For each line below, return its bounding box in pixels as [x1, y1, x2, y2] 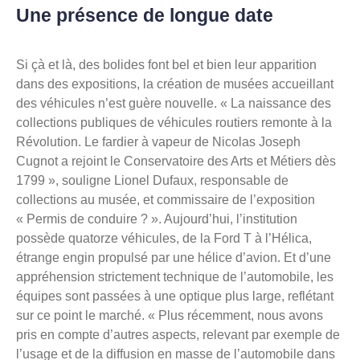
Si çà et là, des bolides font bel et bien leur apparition [16, 58, 317, 72]
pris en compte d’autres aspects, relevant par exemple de [16, 328, 340, 342]
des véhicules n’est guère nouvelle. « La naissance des [16, 96, 331, 111]
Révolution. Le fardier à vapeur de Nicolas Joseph [16, 135, 301, 149]
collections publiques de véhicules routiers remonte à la [16, 116, 332, 130]
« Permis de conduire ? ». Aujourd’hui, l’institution [16, 212, 297, 227]
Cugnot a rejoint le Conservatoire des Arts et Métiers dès [16, 154, 336, 169]
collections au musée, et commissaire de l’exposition [16, 193, 315, 207]
